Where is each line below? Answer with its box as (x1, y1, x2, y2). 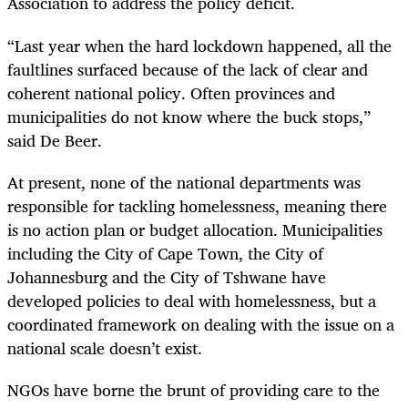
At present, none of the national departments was (7, 168, 361, 196)
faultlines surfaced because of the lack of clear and (7, 55, 368, 83)
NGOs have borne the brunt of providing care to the (7, 375, 380, 403)
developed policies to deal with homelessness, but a (7, 286, 376, 314)
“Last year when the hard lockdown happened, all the (7, 31, 392, 59)
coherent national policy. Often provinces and (7, 78, 335, 107)
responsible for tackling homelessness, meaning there (7, 191, 387, 219)
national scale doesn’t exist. (7, 333, 202, 362)
